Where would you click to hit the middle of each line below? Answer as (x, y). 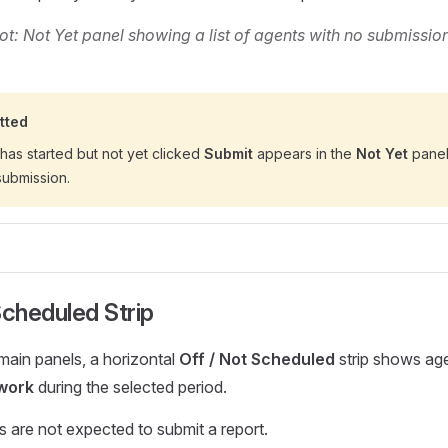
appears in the (304, 153)
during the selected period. (130, 387)
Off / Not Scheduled (257, 359)
